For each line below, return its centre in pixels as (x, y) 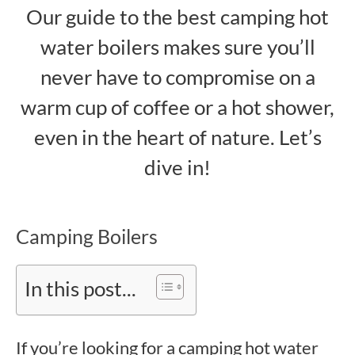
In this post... (80, 288)
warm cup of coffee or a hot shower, (177, 107)
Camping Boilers (87, 236)
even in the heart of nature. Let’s (177, 137)
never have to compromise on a (177, 77)
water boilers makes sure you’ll (177, 47)
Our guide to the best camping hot (177, 17)
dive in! (177, 167)
